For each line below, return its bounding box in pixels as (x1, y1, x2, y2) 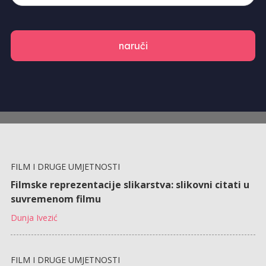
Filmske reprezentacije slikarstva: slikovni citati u (10, 178, 249, 191)
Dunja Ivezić (10, 211, 58, 223)
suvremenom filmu (10, 192, 101, 205)
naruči (118, 40, 148, 52)
